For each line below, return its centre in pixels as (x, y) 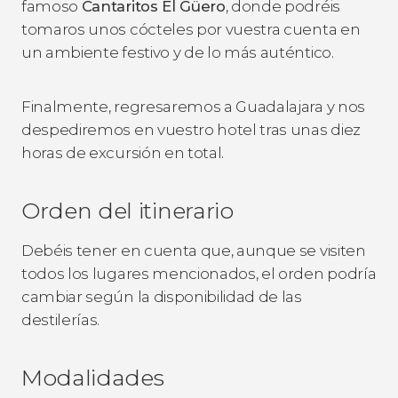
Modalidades (93, 377)
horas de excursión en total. (123, 152)
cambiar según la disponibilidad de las (162, 296)
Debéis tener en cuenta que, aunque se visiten (194, 250)
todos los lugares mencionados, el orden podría (199, 273)
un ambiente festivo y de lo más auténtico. (178, 52)
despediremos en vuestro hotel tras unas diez (191, 129)
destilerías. (61, 319)
